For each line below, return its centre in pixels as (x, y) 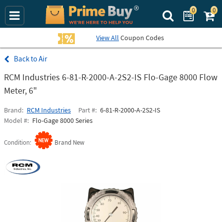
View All (108, 38)
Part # (87, 110)
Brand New (69, 142)
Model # (16, 120)
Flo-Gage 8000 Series (62, 120)
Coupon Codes (141, 38)
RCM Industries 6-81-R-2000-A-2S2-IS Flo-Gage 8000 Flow (111, 77)
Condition (17, 142)
